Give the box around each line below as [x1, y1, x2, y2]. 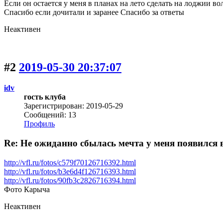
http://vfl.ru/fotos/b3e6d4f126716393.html [4, 167, 136, 176]
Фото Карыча [4, 185, 50, 194]
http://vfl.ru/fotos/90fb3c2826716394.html [4, 176, 136, 185]
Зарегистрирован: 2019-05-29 [24, 102, 123, 111]
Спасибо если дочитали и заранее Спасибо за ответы [4, 7, 184, 16]
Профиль [24, 119, 55, 128]
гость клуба [24, 93, 66, 102]
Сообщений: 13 [24, 111, 76, 119]
